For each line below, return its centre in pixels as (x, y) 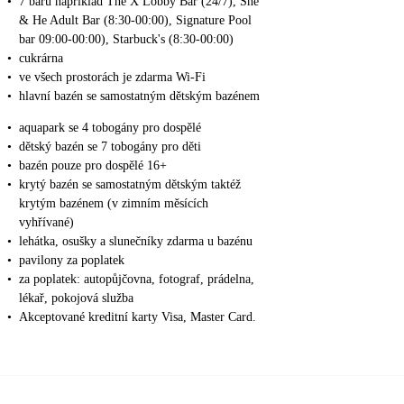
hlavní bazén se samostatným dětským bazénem (139, 96)
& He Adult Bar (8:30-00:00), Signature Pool (135, 21)
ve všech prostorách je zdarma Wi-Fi (112, 78)
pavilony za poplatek (72, 261)
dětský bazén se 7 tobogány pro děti (110, 147)
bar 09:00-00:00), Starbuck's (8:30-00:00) (126, 40)
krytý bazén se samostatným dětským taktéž (130, 185)
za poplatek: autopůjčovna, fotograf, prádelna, (137, 280)
